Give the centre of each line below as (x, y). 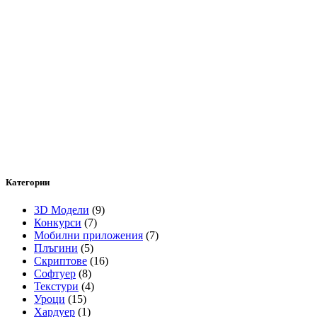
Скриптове (60, 260)
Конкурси (58, 222)
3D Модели (62, 209)
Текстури (56, 286)
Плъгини (56, 248)
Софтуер (55, 273)
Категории (28, 182)
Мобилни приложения (88, 235)
